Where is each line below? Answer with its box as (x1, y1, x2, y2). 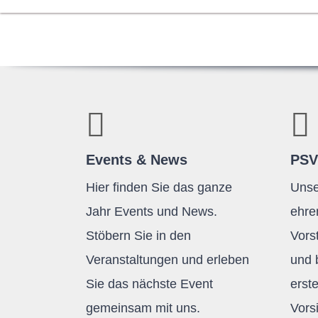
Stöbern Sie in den (85, 229, 191, 243)
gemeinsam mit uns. (85, 301, 200, 315)
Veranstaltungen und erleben (85, 253, 249, 267)
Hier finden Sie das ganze (85, 180, 232, 194)
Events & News (85, 152, 187, 168)
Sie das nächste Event (85, 277, 213, 291)
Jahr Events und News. (85, 204, 217, 219)
